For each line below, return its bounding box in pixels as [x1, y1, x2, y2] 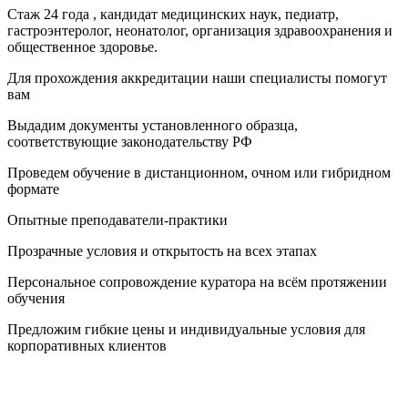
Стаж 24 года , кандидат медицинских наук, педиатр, [7, 5, 339, 22]
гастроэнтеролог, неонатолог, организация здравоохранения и [7, 22, 393, 38]
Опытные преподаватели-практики [7, 211, 228, 228]
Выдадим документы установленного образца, [7, 117, 298, 133]
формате [7, 180, 59, 197]
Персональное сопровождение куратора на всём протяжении [7, 273, 387, 290]
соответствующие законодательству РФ [7, 133, 252, 149]
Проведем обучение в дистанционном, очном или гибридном [7, 164, 391, 180]
